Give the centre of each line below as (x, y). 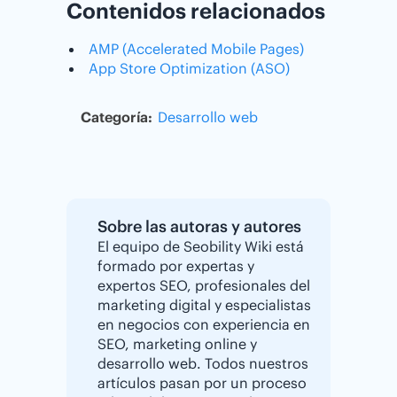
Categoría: (117, 117)
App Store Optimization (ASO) (189, 68)
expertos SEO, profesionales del (204, 285)
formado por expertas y (176, 265)
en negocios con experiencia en (204, 324)
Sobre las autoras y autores (199, 226)
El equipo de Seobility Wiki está (201, 246)
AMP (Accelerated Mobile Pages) (196, 48)
